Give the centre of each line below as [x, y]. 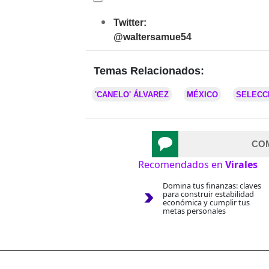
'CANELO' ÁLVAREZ [132, 95]
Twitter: [130, 23]
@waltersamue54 [153, 37]
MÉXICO [202, 95]
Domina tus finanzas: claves [212, 186]
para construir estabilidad [208, 194]
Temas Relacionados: [149, 71]
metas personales [194, 211]
